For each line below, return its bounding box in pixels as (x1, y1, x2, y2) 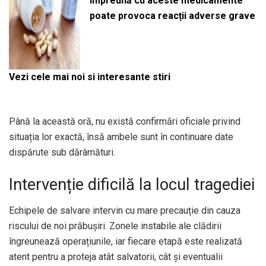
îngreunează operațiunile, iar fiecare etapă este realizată (9, 236, 242, 248)
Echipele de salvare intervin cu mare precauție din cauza (9, 205, 240, 217)
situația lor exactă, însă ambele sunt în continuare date (9, 131, 233, 143)
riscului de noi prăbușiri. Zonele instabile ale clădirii (9, 220, 221, 232)
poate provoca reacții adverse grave (89, 10, 255, 22)
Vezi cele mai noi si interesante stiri (8, 71, 170, 83)
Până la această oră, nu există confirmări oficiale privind (9, 116, 240, 128)
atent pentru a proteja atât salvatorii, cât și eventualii (9, 251, 223, 263)
